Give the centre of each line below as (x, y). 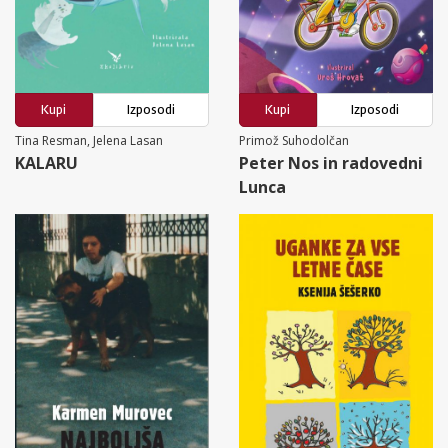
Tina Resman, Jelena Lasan (89, 140)
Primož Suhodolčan (294, 140)
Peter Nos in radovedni (331, 162)
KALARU (46, 162)
